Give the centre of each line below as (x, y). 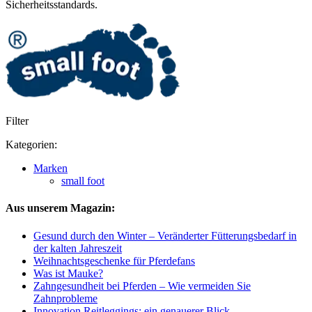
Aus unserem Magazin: (60, 208)
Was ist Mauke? (68, 273)
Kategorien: (31, 145)
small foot (83, 181)
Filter (17, 121)
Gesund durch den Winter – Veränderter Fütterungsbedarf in (165, 235)
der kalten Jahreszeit (78, 248)
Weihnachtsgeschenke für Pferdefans (114, 260)
